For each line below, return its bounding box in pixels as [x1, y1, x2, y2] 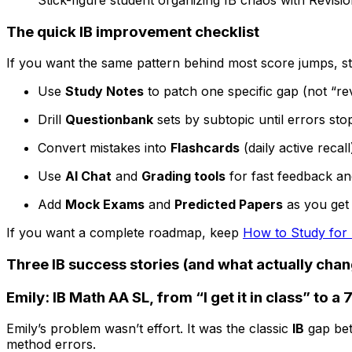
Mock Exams [65, 196, 145, 213]
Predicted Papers [174, 196, 283, 213]
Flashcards [170, 140, 240, 156]
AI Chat [65, 168, 112, 185]
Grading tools [141, 168, 225, 185]
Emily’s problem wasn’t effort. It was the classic [6, 321, 292, 337]
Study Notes [65, 83, 144, 100]
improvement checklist [93, 22, 259, 41]
